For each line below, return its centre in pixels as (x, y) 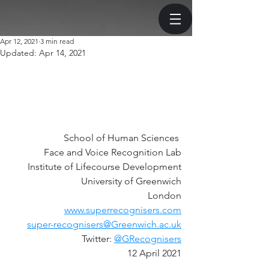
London (165, 195)
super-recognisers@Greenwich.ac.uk (104, 224)
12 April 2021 (154, 253)
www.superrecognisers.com (123, 210)
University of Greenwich (131, 181)
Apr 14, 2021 (62, 53)
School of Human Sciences (122, 138)
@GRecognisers (148, 239)
